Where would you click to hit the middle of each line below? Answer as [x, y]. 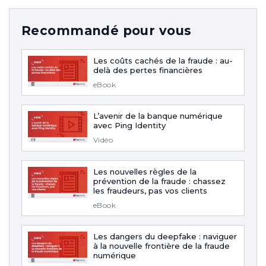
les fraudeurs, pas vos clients [150, 190]
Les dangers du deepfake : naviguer [165, 236]
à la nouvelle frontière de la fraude [161, 246]
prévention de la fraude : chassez [159, 181]
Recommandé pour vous [107, 30]
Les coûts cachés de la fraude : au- [163, 60]
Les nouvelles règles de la [145, 171]
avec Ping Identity [129, 126]
